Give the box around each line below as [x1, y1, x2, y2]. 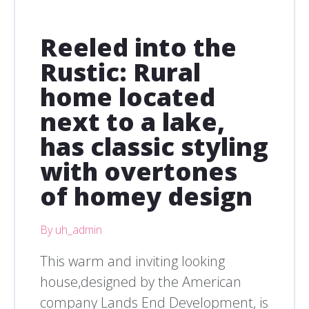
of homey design [40, 179, 252, 214]
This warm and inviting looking [40, 252, 225, 271]
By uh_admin [40, 222, 102, 238]
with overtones [40, 154, 237, 189]
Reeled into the [40, 30, 237, 65]
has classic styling [40, 130, 268, 164]
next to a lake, [40, 105, 225, 139]
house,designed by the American [40, 272, 241, 292]
